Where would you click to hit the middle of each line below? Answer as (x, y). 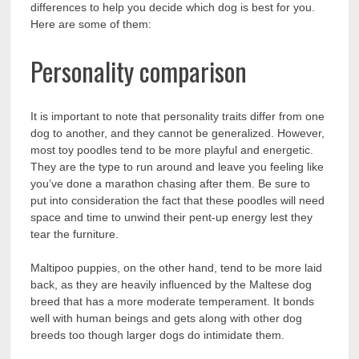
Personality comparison (139, 71)
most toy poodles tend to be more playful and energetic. (172, 150)
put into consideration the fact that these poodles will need (178, 201)
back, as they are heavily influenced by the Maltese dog (171, 285)
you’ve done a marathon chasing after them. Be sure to (171, 184)
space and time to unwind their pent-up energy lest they (172, 218)
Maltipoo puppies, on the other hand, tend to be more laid (177, 268)
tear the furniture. (77, 234)
